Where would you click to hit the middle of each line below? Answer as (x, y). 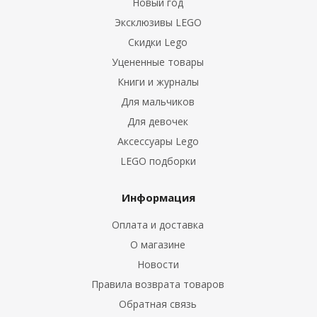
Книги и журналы (158, 82)
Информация (158, 197)
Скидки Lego (158, 42)
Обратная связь (158, 304)
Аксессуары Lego (158, 141)
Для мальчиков (158, 102)
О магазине (158, 244)
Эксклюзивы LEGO (158, 22)
